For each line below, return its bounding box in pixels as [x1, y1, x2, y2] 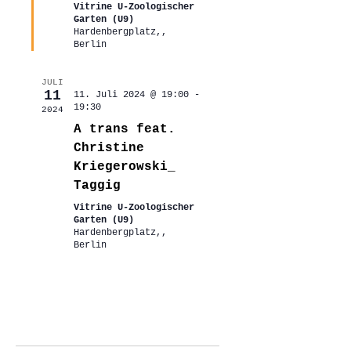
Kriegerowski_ [73, 159, 175, 174]
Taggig [73, 178, 121, 193]
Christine [73, 140, 144, 155]
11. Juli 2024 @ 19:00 [73, 89, 189, 100]
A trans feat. [73, 121, 175, 136]
